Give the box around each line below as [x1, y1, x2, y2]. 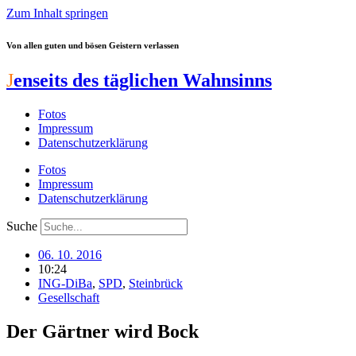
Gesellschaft [38, 290, 99, 304]
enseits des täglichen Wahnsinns [14, 69, 272, 91]
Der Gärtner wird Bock [6, 320, 199, 342]
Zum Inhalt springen [6, 6, 108, 20]
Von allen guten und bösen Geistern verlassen [6, 40, 179, 50]
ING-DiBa [38, 276, 92, 290]
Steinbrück [129, 276, 183, 290]
